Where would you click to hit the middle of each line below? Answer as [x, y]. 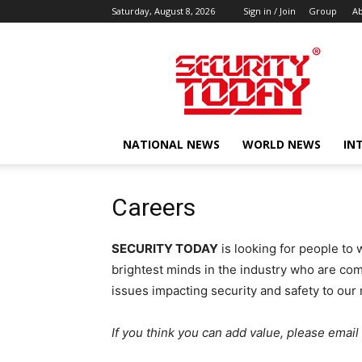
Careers [154, 207]
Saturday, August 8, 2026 [163, 11]
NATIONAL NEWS [171, 144]
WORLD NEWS [282, 144]
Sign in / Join [269, 11]
